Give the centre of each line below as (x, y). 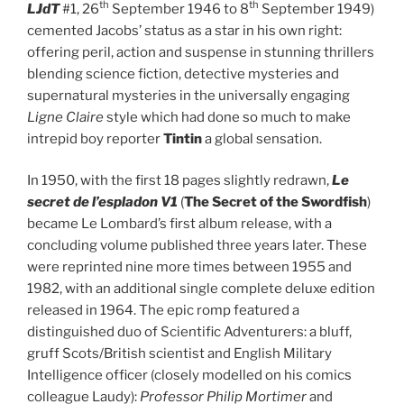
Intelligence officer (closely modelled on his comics (189, 376)
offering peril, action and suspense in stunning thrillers (201, 52)
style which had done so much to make (227, 117)
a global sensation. (262, 138)
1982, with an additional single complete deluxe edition (201, 289)
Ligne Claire (65, 117)
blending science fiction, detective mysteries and (183, 73)
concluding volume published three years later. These (197, 246)
